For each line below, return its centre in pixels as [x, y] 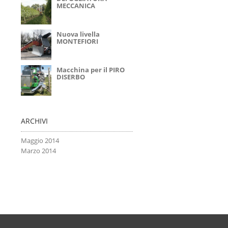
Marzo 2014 [38, 151]
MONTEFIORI [77, 41]
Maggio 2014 [40, 140]
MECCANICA [76, 6]
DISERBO [71, 77]
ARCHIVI [34, 121]
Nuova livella [78, 34]
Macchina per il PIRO [91, 70]
